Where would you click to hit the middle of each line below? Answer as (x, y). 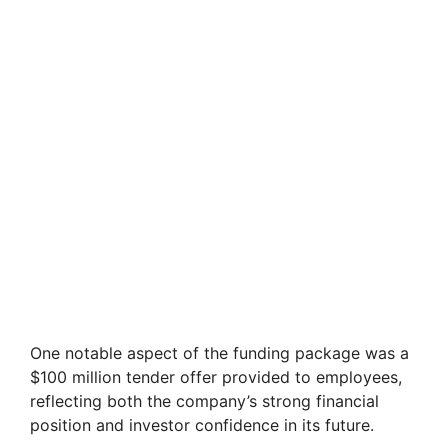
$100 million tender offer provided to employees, (216, 376)
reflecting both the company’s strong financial (204, 400)
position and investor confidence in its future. (202, 424)
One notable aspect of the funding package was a (219, 352)
